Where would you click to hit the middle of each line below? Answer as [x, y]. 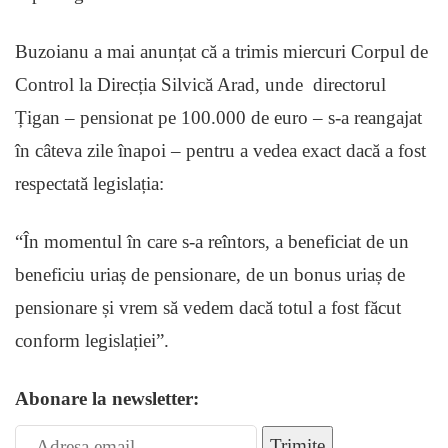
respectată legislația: [89, 184]
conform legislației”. [92, 341]
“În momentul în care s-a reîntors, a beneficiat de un [212, 242]
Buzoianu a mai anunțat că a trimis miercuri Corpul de [221, 52]
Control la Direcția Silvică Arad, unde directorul [200, 85]
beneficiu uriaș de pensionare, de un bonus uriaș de [210, 275]
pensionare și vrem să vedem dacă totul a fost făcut [208, 308]
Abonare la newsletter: [107, 399]
